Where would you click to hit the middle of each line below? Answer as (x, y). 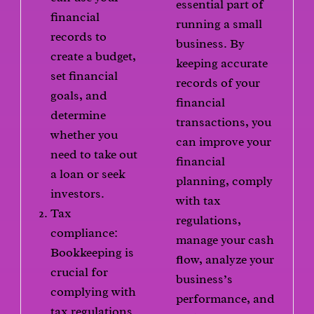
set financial (84, 76)
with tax (198, 200)
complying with (94, 292)
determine (78, 115)
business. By (210, 43)
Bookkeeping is (93, 253)
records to (79, 37)
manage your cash (225, 240)
